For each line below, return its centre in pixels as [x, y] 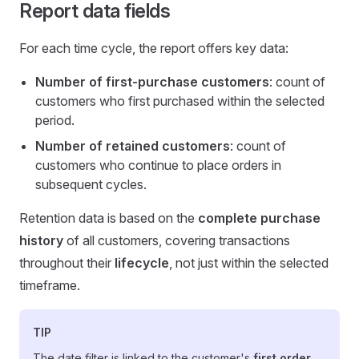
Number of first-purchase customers [152, 82]
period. [55, 120]
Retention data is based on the [109, 218]
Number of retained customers [133, 146]
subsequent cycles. [91, 184]
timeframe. [50, 285]
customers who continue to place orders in [158, 165]
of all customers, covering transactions [177, 240]
